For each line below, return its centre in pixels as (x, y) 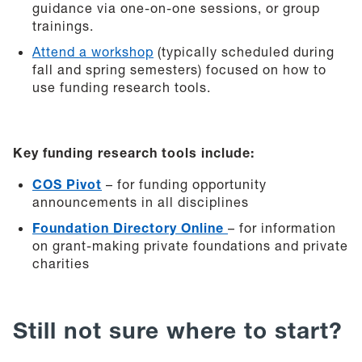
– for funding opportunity (186, 184)
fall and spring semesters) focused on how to (179, 69)
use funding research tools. (122, 87)
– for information (282, 227)
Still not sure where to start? (178, 330)
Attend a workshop (93, 51)
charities (61, 263)
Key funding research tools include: (134, 152)
